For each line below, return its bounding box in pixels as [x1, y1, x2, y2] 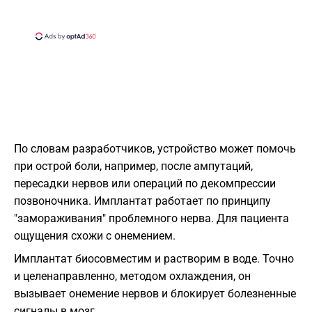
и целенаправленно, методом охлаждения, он [14, 270, 251, 283]
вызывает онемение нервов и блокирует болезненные [14, 287, 296, 301]
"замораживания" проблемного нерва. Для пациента [14, 212, 289, 226]
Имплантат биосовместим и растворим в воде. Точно [14, 252, 294, 266]
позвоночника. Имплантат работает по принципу [14, 194, 271, 208]
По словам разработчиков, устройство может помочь [14, 142, 296, 156]
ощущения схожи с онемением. [14, 229, 175, 243]
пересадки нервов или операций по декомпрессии [14, 177, 276, 191]
